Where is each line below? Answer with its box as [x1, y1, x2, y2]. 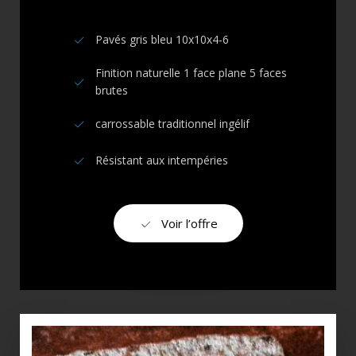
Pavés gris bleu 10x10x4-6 [95, 32, 229, 48]
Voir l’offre [161, 215, 218, 231]
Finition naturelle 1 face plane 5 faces [95, 65, 287, 81]
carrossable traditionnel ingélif [95, 116, 250, 132]
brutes [95, 83, 128, 99]
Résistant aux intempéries [95, 153, 228, 168]
